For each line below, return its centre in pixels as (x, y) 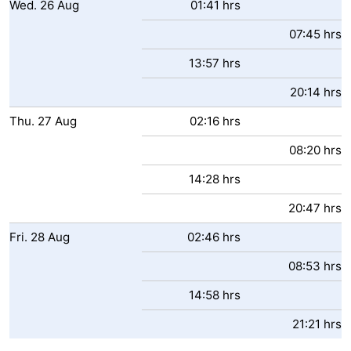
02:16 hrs (215, 121)
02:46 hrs (214, 237)
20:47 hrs (315, 208)
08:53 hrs (315, 266)
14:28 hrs (215, 179)
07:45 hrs (315, 34)
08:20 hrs (315, 150)
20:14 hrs (316, 92)
